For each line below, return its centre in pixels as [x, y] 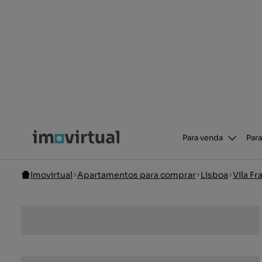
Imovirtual [51, 175]
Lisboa [214, 175]
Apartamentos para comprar [137, 175]
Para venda [203, 138]
